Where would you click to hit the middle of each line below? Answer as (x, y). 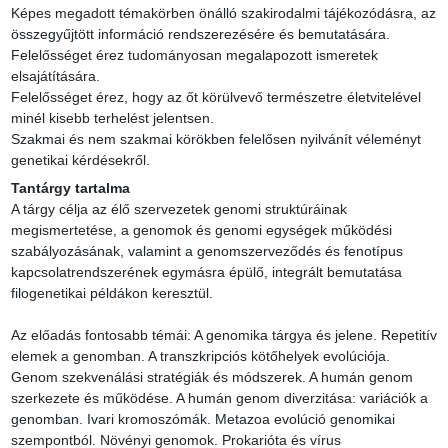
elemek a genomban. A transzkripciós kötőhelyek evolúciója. (200, 356)
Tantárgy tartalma (70, 188)
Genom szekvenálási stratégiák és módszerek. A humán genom (211, 377)
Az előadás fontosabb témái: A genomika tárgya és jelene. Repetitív (223, 335)
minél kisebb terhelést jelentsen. (112, 118)
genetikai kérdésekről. (80, 160)
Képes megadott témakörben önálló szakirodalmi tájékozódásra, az (223, 13)
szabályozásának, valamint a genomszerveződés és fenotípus (206, 251)
